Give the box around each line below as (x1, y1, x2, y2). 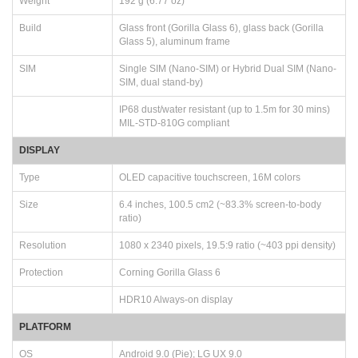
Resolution (19, 239, 66, 251)
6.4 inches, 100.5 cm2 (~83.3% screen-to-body (119, 198, 321, 210)
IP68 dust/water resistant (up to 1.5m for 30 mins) (119, 103, 330, 115)
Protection (19, 266, 63, 278)
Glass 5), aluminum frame (119, 35, 230, 47)
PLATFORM (19, 320, 71, 332)
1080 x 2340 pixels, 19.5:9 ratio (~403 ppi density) (119, 239, 336, 251)
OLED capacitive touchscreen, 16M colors (119, 171, 300, 183)
